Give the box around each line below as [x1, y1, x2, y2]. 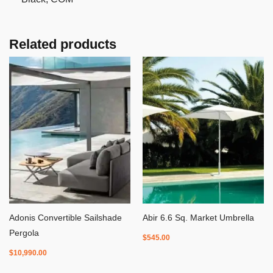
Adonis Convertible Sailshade [9, 213, 122, 223]
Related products [9, 36, 116, 52]
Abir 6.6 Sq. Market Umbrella [143, 213, 254, 223]
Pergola [9, 229, 39, 238]
